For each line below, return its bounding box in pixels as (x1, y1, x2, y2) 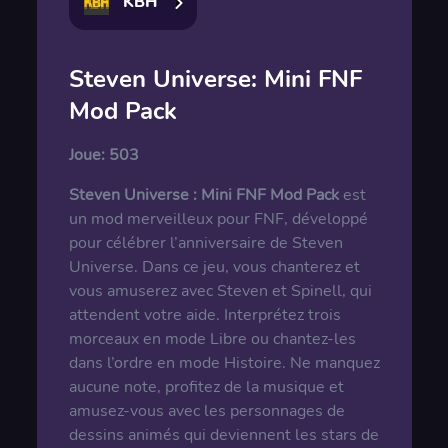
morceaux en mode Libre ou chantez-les (68, 328, 356, 350)
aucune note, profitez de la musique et (68, 376, 344, 398)
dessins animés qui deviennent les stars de (68, 424, 379, 446)
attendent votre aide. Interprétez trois (68, 304, 341, 326)
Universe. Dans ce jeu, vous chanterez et (68, 256, 360, 278)
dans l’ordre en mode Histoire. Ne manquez (68, 352, 380, 374)
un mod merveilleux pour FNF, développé (68, 208, 368, 230)
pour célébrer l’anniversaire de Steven (68, 232, 343, 254)
